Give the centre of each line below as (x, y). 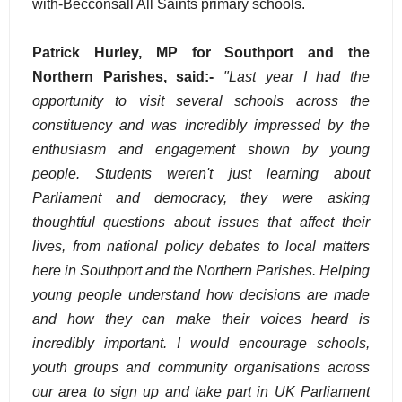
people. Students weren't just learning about (201, 174)
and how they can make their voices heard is (201, 319)
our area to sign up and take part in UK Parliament (201, 392)
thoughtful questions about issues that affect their (201, 222)
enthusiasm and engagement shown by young (201, 149)
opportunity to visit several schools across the (201, 101)
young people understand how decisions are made (201, 295)
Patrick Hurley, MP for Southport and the (201, 52)
